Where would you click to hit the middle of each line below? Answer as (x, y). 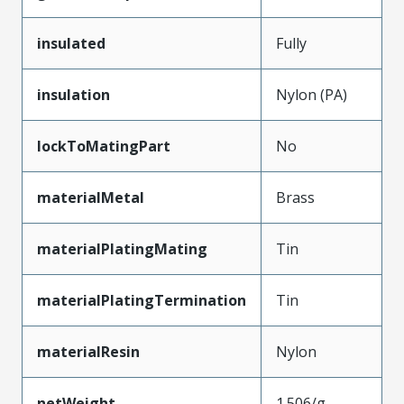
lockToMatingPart (104, 146)
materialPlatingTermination (142, 300)
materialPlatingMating (122, 248)
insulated (71, 43)
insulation (73, 94)
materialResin (88, 351)
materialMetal (91, 197)
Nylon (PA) (312, 94)
